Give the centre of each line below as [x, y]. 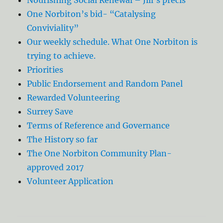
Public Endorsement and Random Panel [105, 83]
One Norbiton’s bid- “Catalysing [92, 14]
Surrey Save [50, 111]
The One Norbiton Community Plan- [100, 153]
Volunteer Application [70, 181]
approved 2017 [56, 167]
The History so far [62, 139]
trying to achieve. [61, 56]
